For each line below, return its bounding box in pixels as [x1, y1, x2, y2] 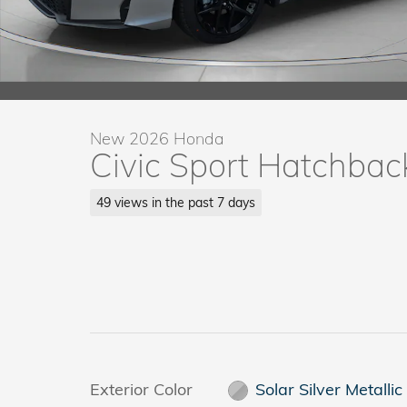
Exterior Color [90, 378, 193, 400]
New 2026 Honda [90, 128, 224, 149]
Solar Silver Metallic [255, 378, 403, 400]
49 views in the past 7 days [95, 194, 255, 210]
